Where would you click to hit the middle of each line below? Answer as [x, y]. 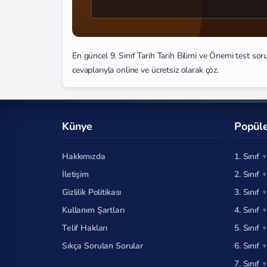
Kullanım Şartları [93, 210]
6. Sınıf [247, 246]
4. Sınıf [247, 210]
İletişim [75, 174]
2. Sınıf [247, 174]
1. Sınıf [247, 156]
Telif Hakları [85, 228]
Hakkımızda [84, 156]
